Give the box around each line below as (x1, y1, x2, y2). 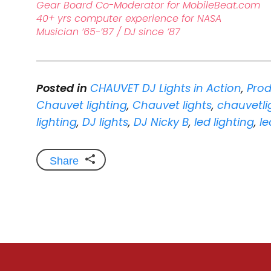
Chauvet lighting (36, 97, 127, 113)
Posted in (36, 80, 87, 96)
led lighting (194, 114, 254, 129)
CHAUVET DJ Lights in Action (90, 80, 241, 96)
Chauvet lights (132, 97, 212, 113)
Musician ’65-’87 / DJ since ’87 (36, 25, 180, 39)
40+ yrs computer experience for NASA (36, 11, 221, 25)
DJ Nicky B (134, 114, 189, 129)
